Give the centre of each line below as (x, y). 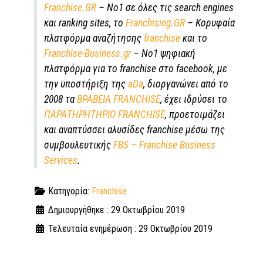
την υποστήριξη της (86, 84)
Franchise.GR (70, 8)
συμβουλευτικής (79, 145)
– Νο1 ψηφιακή (163, 54)
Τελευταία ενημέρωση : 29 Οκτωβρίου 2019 (130, 229)
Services (61, 161)
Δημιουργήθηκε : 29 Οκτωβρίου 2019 (117, 210)
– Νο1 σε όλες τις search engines (165, 8)
